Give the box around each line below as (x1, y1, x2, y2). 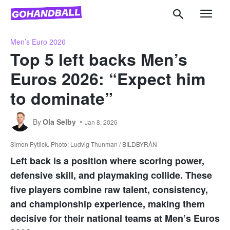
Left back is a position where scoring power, (10, 154, 204, 167)
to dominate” (10, 86, 113, 110)
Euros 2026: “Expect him (10, 66, 205, 90)
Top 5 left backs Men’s (10, 47, 187, 71)
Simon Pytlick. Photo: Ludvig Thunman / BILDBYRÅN (10, 139, 157, 148)
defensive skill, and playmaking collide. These (10, 168, 212, 182)
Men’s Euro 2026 (10, 36, 66, 47)
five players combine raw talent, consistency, (10, 182, 208, 196)
